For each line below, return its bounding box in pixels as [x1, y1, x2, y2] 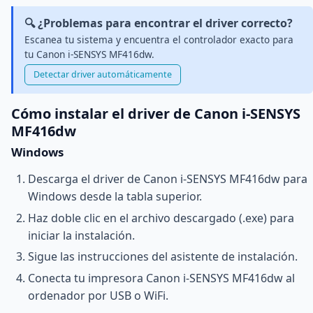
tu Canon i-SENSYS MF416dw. [24, 48, 154, 61]
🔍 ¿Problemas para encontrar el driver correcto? [24, 15, 293, 31]
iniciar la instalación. [28, 227, 135, 243]
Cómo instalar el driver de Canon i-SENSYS [11, 104, 300, 124]
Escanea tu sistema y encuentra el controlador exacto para [24, 33, 293, 47]
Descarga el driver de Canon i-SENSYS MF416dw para [28, 171, 307, 187]
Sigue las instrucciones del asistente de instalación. [28, 249, 298, 265]
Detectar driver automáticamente [34, 68, 172, 81]
